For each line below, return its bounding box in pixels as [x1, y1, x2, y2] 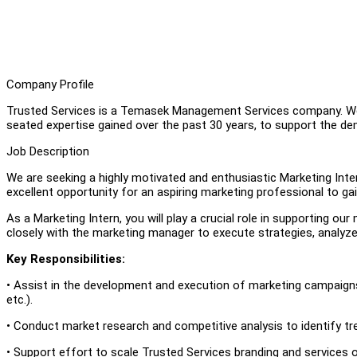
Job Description [6, 143, 89, 159]
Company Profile [6, 76, 94, 92]
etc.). [6, 292, 33, 307]
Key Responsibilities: [6, 251, 125, 266]
